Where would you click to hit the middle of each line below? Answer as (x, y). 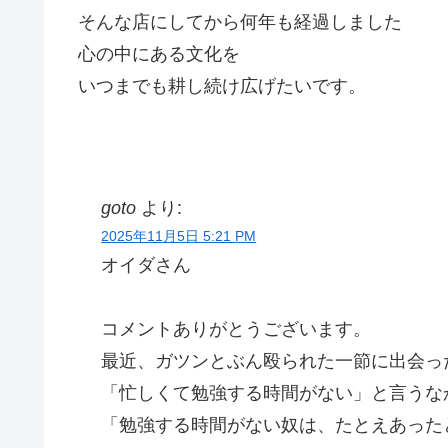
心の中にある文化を (158, 54)
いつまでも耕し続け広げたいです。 (221, 86)
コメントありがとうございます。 (236, 329)
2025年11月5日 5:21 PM (179, 235)
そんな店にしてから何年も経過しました (239, 22)
